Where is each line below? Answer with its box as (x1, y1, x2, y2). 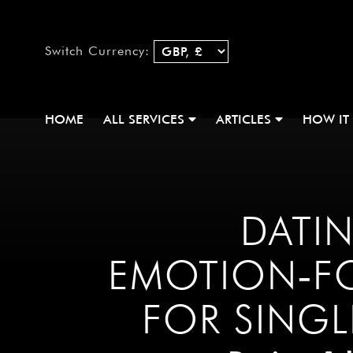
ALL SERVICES (103, 112, 188, 128)
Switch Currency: (45, 43, 150, 59)
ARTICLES (216, 112, 275, 128)
